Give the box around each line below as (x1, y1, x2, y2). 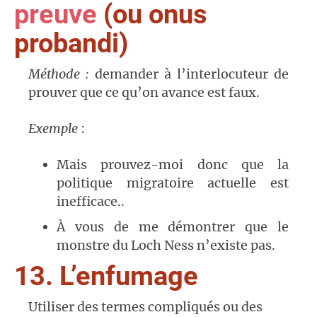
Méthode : (28, 66, 95, 83)
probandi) (14, 28, 128, 59)
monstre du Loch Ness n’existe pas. (57, 237, 275, 254)
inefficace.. (57, 193, 125, 210)
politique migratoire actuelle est (57, 175, 289, 192)
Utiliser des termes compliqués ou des (28, 299, 263, 316)
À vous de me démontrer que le (57, 219, 289, 236)
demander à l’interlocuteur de (95, 66, 289, 83)
